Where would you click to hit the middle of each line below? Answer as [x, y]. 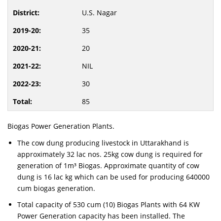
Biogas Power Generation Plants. [61, 126]
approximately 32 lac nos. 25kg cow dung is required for [110, 154]
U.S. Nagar [99, 13]
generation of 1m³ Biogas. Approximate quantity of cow [108, 166]
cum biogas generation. [56, 188]
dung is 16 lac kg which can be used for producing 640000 [113, 177]
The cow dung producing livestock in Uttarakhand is [103, 143]
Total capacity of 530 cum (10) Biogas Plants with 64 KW [109, 204]
